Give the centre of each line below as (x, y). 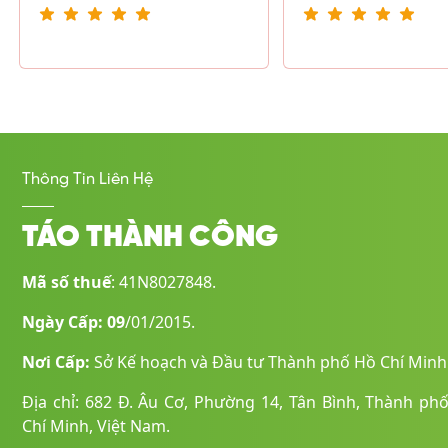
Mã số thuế (66, 282)
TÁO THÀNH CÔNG (150, 238)
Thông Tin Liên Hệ (87, 180)
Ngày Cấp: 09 (73, 322)
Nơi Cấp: (58, 362)
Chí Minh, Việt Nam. (96, 426)
